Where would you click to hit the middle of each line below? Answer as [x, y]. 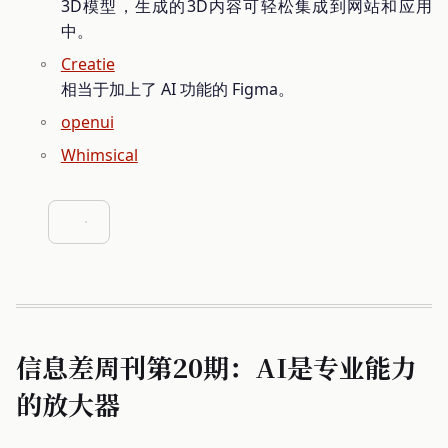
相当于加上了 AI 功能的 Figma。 [177, 88]
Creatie [87, 63]
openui [87, 121]
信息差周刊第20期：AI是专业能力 [216, 366]
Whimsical [99, 154]
